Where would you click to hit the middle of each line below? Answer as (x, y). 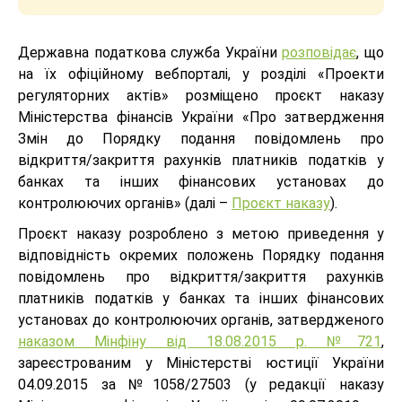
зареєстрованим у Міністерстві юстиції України (201, 363)
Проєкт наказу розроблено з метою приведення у (201, 234)
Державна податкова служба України (150, 52)
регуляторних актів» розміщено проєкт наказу (201, 96)
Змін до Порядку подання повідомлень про (201, 139)
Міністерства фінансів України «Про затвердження (201, 117)
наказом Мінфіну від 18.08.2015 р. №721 (200, 341)
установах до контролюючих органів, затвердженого (201, 320)
